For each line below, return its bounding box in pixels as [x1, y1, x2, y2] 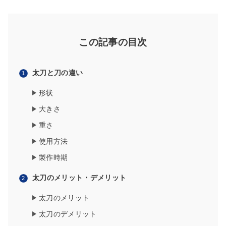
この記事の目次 [79, 37, 147, 48]
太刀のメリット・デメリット [32, 174, 127, 182]
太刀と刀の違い [32, 69, 83, 77]
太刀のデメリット [39, 210, 97, 218]
